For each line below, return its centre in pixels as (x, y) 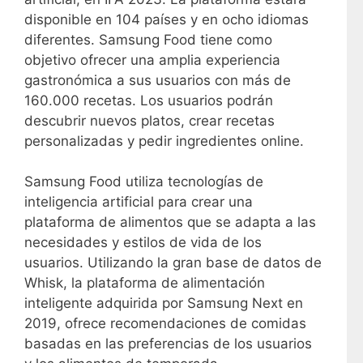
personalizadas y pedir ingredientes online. (164, 141)
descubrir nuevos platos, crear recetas (149, 120)
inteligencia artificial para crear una (139, 202)
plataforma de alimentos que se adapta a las (170, 222)
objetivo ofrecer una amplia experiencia (152, 60)
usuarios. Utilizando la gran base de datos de (173, 263)
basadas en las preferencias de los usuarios (168, 344)
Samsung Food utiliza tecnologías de (144, 182)
